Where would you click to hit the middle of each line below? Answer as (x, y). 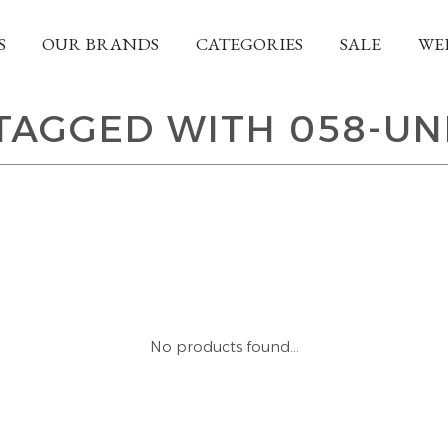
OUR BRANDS (101, 43)
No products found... (224, 347)
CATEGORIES (250, 43)
